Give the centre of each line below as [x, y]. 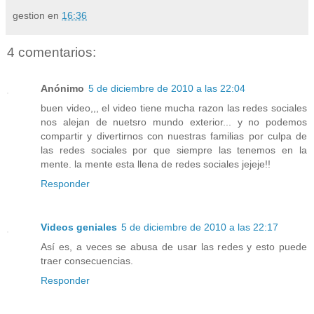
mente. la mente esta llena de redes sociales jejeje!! [156, 164]
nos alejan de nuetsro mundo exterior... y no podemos [174, 122]
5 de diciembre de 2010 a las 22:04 [167, 89]
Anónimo [62, 89]
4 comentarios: [52, 52]
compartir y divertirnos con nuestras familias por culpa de [174, 136]
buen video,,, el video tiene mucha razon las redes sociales [174, 108]
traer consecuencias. [87, 261]
